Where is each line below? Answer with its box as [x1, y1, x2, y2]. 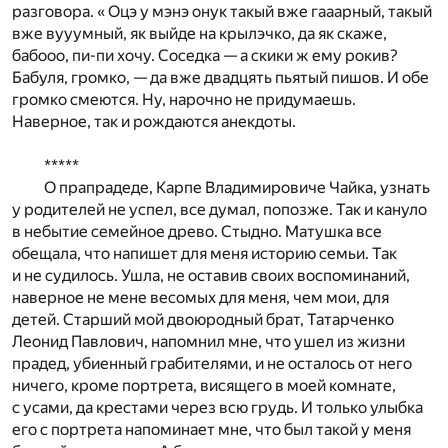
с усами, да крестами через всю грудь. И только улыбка [12, 397, 423, 417]
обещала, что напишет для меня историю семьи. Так [12, 243, 397, 263]
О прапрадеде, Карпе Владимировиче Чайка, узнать [44, 177, 430, 197]
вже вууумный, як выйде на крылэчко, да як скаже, [12, 23, 387, 43]
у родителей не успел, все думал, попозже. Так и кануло [12, 199, 427, 219]
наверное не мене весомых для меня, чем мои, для [12, 287, 389, 307]
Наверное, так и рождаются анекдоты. [12, 111, 296, 131]
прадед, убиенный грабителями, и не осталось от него [12, 353, 412, 373]
